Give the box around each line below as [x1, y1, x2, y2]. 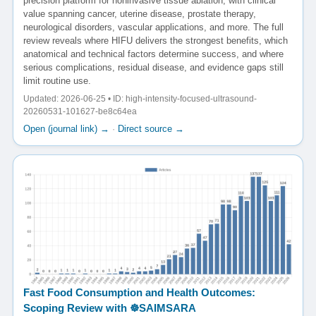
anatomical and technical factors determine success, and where [23, 49, 284, 60]
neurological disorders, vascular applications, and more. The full [23, 22, 284, 33]
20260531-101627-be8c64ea [23, 107, 137, 117]
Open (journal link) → [23, 123, 109, 135]
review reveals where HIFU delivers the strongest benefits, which [23, 35, 288, 47]
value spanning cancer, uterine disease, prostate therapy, [23, 8, 256, 20]
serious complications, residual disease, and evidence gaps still [23, 62, 284, 73]
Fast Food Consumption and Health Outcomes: [23, 286, 255, 299]
